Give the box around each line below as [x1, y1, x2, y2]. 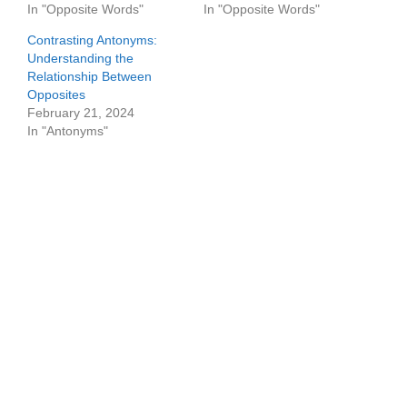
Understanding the [27, 51, 134, 65]
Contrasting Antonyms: [27, 33, 157, 47]
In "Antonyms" [27, 124, 108, 138]
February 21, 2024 [27, 105, 134, 120]
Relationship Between [27, 69, 152, 84]
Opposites [27, 87, 85, 102]
